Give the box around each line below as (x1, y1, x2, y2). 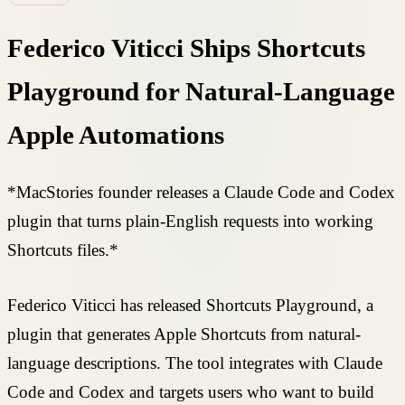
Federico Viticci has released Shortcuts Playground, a (7, 295, 373, 315)
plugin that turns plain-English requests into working (7, 212, 373, 231)
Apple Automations (7, 120, 224, 149)
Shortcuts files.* (7, 240, 118, 260)
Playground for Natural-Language (7, 77, 395, 106)
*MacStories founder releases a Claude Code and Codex (7, 183, 395, 202)
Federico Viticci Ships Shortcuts (7, 33, 365, 62)
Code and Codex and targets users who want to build (7, 381, 374, 401)
